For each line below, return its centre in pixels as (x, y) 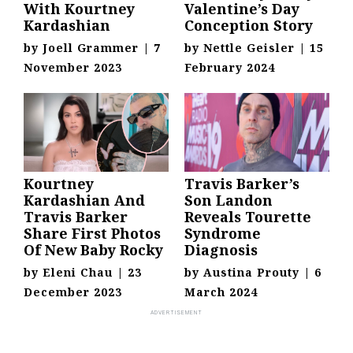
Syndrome (223, 233)
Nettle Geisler (249, 47)
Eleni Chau (78, 272)
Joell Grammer (91, 47)
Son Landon (229, 200)
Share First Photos (92, 233)
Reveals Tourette (248, 216)
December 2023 (73, 292)
